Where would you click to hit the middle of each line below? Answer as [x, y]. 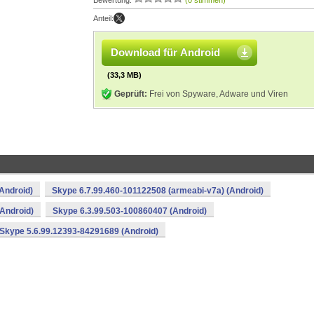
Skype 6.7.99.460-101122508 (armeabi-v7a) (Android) [158, 191]
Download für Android [165, 52]
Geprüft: [131, 94]
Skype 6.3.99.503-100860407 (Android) [130, 211]
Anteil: [103, 18]
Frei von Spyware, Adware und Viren [218, 94]
